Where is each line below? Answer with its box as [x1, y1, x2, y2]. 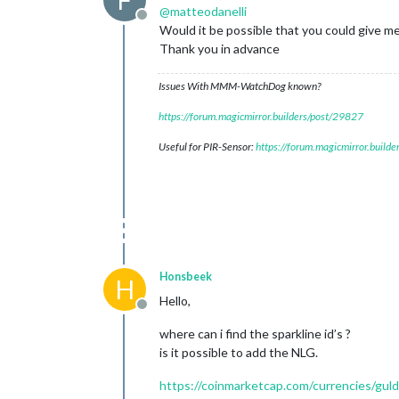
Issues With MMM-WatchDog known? [159, 79, 321, 93]
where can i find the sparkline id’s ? [159, 326, 351, 341]
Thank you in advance [159, 41, 280, 56]
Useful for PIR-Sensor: [159, 140, 256, 153]
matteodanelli [170, 4, 247, 19]
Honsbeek [159, 270, 212, 283]
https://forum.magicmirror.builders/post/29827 [159, 110, 363, 123]
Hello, [159, 293, 191, 308]
